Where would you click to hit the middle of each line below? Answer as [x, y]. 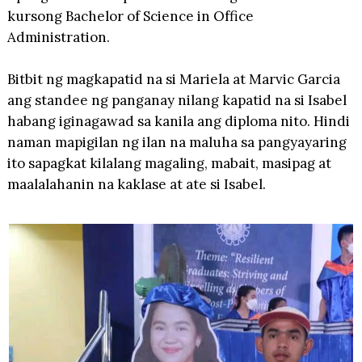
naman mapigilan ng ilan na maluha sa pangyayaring [177, 142]
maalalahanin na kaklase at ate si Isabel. [136, 184]
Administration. [58, 37]
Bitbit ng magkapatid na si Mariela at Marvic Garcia [173, 79]
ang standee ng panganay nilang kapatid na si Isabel [177, 100]
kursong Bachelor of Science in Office [130, 16]
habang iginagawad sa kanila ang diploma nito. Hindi [178, 121]
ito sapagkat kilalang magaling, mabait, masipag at [169, 163]
